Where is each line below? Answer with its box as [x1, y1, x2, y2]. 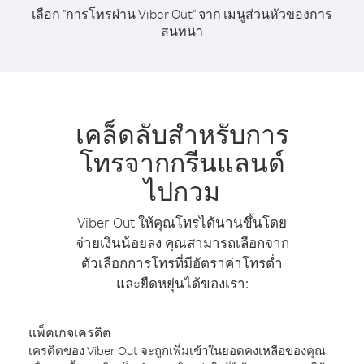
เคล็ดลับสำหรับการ [75, 117, 289, 150]
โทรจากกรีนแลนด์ [79, 145, 285, 179]
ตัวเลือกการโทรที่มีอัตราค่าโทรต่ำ [81, 254, 283, 271]
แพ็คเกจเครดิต [28, 324, 110, 340]
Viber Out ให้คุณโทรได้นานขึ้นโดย [77, 214, 287, 231]
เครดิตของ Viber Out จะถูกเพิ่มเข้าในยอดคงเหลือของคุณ [28, 343, 326, 358]
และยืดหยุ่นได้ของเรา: [115, 275, 249, 292]
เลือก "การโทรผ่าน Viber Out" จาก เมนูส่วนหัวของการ [32, 6, 332, 22]
